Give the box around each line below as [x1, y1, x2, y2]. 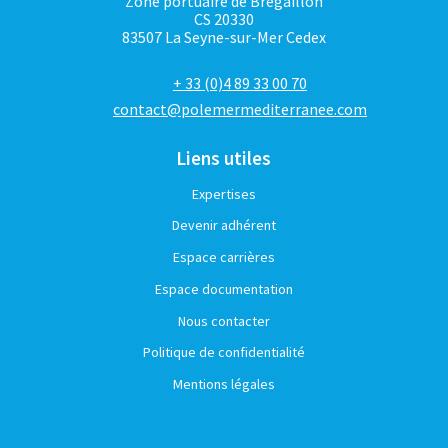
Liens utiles [176, 145, 272, 170]
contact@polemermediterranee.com [112, 98, 367, 119]
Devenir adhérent [171, 216, 276, 235]
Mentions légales [172, 375, 275, 394]
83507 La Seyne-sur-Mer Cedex [121, 26, 326, 47]
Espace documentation [154, 279, 293, 298]
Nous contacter [177, 311, 270, 330]
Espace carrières [172, 248, 275, 267]
